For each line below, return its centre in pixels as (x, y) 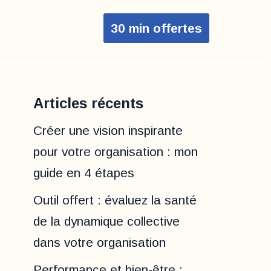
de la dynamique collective (106, 221)
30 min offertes (156, 28)
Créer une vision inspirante (108, 131)
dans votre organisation (100, 243)
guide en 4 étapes (84, 173)
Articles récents (88, 103)
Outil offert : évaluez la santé (115, 200)
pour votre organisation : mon (116, 152)
